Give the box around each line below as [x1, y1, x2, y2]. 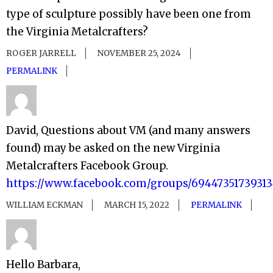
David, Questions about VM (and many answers [6, 124, 250, 138]
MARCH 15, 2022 [104, 200, 169, 211]
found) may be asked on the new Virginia [6, 141, 220, 155]
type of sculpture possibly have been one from [6, 7, 251, 21]
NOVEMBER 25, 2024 [97, 48, 181, 59]
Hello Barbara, [6, 258, 80, 272]
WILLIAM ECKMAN [6, 200, 83, 211]
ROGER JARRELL [6, 48, 76, 59]
